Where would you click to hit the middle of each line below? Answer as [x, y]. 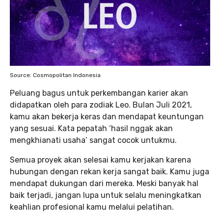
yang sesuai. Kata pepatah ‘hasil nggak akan [91, 128]
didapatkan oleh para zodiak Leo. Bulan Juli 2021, [101, 105]
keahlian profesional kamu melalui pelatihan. [92, 207]
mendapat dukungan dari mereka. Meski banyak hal [104, 183]
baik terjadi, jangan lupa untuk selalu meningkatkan [106, 195]
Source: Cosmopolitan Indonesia [55, 75]
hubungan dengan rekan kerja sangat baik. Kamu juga [110, 172]
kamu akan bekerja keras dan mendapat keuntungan [107, 117]
